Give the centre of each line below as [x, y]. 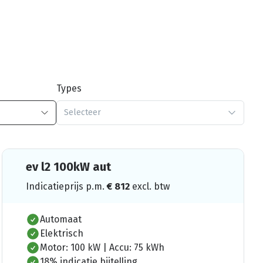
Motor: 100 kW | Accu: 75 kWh [102, 247]
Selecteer [82, 112]
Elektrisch [61, 233]
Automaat [60, 219]
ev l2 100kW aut [68, 166]
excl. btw [151, 186]
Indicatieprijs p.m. [66, 186]
